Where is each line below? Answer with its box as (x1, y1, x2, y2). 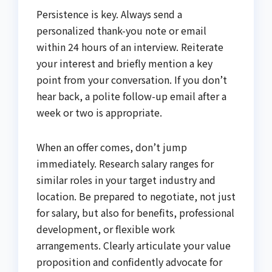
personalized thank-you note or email (36, 23, 206, 38)
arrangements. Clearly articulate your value (36, 238, 231, 253)
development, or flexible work (36, 222, 175, 237)
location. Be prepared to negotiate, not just (36, 189, 236, 204)
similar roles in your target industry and (36, 172, 216, 188)
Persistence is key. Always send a (36, 7, 182, 22)
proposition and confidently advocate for (36, 254, 222, 270)
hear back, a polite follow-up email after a (36, 89, 226, 104)
